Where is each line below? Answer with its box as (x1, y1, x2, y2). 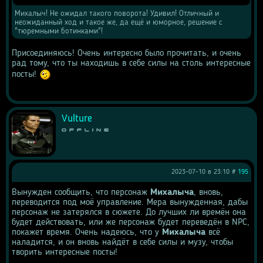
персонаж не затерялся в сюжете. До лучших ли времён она (12, 208, 246, 217)
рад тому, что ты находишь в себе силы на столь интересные (12, 59, 251, 68)
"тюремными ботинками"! (15, 27, 105, 35)
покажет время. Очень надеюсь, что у (12, 228, 162, 237)
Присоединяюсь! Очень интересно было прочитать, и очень (12, 49, 241, 58)
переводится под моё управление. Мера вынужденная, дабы (12, 198, 248, 207)
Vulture (62, 113, 92, 124)
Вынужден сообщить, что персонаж (12, 188, 150, 197)
